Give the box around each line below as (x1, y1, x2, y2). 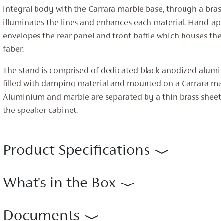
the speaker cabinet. (2, 107, 78, 116)
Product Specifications (2, 143, 150, 159)
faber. (2, 45, 24, 55)
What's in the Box (2, 176, 116, 192)
